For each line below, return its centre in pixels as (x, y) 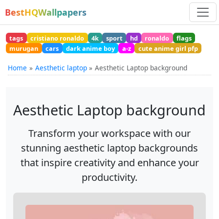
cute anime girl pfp (168, 48)
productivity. (109, 177)
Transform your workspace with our (109, 133)
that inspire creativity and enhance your (109, 163)
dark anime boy (90, 48)
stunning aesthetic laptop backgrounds (109, 148)
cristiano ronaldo (57, 38)
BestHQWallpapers (46, 12)
